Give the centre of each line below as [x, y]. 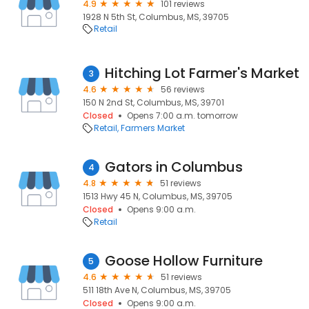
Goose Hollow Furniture [184, 261]
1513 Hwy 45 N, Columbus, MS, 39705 [158, 196]
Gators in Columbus [174, 167]
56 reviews [183, 89]
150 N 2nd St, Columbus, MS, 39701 [153, 102]
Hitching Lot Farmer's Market [202, 73]
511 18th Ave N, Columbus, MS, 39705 [157, 290]
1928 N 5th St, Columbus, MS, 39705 [156, 17]
